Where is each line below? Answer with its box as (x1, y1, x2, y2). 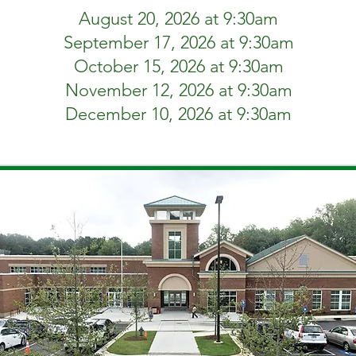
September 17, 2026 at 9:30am (63, 32, 294, 53)
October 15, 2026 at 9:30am (73, 56, 284, 77)
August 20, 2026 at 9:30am (79, 8, 278, 29)
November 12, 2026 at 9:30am (64, 79, 292, 101)
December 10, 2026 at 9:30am (65, 103, 292, 125)
